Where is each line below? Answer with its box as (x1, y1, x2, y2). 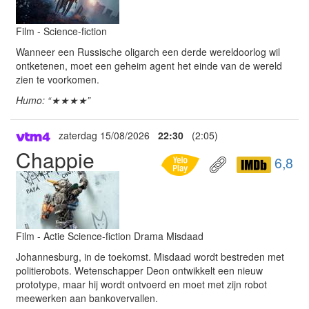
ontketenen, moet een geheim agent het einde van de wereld (16, 58, 282, 72)
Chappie (16, 145, 94, 175)
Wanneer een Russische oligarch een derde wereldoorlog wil (16, 44, 280, 59)
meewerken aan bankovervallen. (16, 291, 158, 305)
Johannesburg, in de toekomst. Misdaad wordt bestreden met (16, 250, 284, 263)
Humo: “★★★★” (16, 92, 90, 107)
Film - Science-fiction (16, 23, 107, 38)
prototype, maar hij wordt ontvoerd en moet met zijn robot (16, 277, 267, 291)
